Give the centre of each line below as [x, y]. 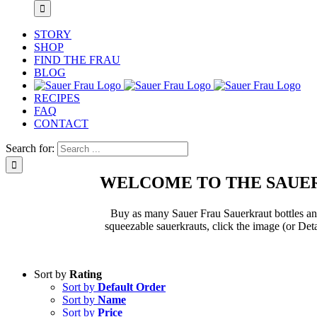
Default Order [132, 287]
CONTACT [61, 123]
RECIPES [57, 98]
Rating [86, 275]
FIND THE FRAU [77, 60]
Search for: [30, 148]
